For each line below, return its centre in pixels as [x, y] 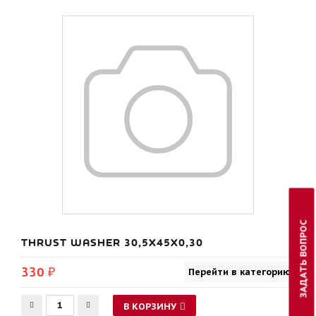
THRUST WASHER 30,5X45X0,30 [112, 243]
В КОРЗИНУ [150, 306]
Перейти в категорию [239, 272]
